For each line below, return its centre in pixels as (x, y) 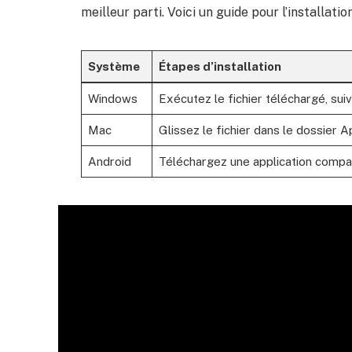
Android (109, 162)
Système (114, 67)
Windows (112, 99)
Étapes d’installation (220, 67)
